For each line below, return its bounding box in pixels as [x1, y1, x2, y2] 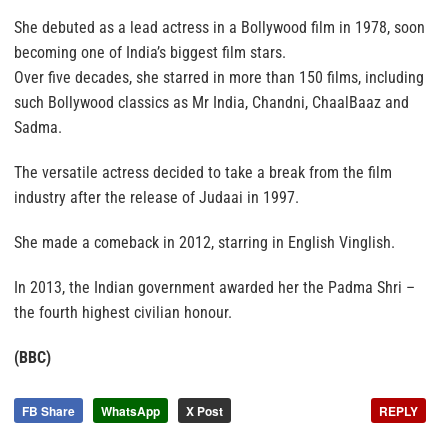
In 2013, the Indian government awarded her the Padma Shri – [14, 277, 415, 297]
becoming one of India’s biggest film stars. [14, 42, 286, 62]
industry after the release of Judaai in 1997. [14, 187, 299, 207]
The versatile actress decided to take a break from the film [14, 162, 392, 182]
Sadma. [14, 117, 62, 137]
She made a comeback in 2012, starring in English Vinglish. [14, 232, 395, 252]
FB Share [22, 401, 75, 420]
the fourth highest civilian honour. [14, 302, 232, 322]
